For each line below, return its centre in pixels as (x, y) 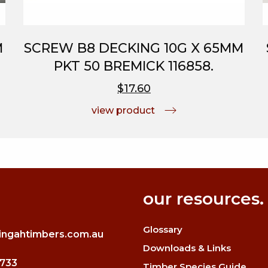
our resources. (203, 198)
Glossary (163, 229)
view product (123, 110)
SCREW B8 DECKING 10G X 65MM (134, 48)
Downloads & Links (187, 248)
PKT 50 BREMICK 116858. (134, 66)
